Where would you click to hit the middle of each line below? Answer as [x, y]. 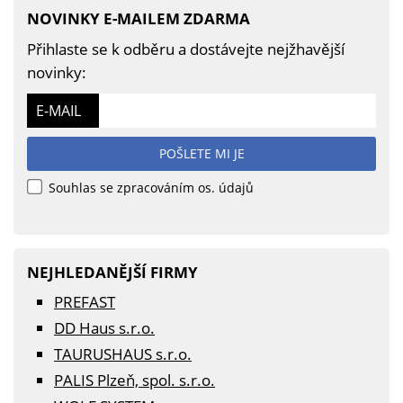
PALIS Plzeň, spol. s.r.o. [134, 380]
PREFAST [85, 302]
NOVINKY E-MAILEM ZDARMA [139, 18]
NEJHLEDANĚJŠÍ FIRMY [112, 272]
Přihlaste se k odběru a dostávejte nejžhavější [186, 49]
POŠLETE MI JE [201, 153]
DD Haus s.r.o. [104, 328]
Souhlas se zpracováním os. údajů [149, 188]
